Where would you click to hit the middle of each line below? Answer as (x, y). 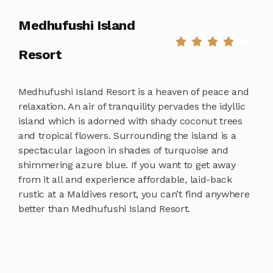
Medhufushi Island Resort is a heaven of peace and (134, 92)
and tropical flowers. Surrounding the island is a (127, 136)
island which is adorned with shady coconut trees (130, 121)
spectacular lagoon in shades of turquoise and (123, 151)
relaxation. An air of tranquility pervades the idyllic (132, 107)
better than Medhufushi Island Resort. (105, 209)
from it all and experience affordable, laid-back (125, 180)
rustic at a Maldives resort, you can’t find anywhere (134, 194)
